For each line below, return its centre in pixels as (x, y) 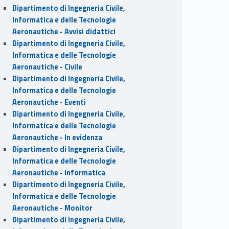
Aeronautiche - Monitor (52, 208)
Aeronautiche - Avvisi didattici (64, 31)
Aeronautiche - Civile (47, 67)
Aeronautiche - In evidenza (57, 137)
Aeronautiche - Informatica (59, 173)
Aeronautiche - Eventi (49, 102)
